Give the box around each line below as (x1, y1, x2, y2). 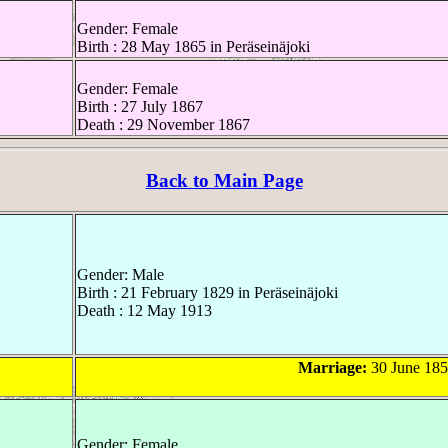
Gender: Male (77, 265, 164, 283)
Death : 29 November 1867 (77, 116, 250, 134)
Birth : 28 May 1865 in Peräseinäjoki (77, 38, 310, 56)
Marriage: (297, 358, 367, 376)
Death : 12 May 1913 (77, 301, 212, 319)
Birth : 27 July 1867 (77, 98, 203, 116)
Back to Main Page (145, 170, 303, 192)
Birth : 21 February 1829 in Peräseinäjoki (77, 283, 338, 301)
